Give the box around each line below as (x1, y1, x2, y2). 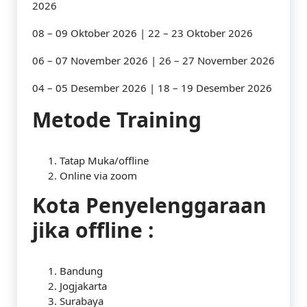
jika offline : (32, 216, 154, 244)
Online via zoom (60, 169, 137, 182)
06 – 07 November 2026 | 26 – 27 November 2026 (32, 53, 275, 67)
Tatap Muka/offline (60, 153, 149, 167)
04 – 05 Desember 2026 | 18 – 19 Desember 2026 (32, 81, 272, 95)
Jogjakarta (60, 279, 107, 293)
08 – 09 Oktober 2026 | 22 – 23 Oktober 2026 (32, 26, 253, 40)
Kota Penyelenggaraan (32, 191, 267, 219)
